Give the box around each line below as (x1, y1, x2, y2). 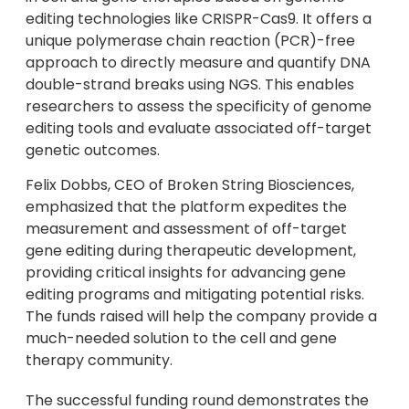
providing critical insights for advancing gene (26, 262, 346, 284)
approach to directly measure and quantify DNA (26, 51, 371, 73)
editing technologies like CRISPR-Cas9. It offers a (26, 7, 372, 29)
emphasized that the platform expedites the (26, 196, 347, 218)
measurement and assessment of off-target (26, 218, 347, 240)
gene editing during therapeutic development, (26, 240, 356, 262)
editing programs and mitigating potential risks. (26, 284, 364, 306)
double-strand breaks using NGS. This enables (26, 73, 354, 95)
